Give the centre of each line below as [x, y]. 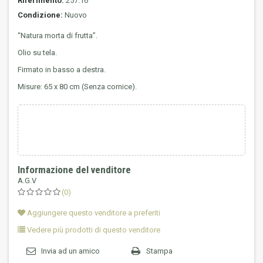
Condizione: [40, 15]
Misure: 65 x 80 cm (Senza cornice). [77, 87]
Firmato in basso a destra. [62, 70]
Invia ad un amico [70, 251]
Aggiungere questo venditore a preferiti [93, 213]
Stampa [159, 251]
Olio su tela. [37, 53]
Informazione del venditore [74, 170]
